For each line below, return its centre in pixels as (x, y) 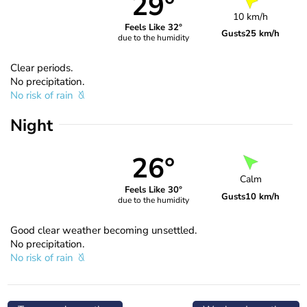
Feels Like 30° (153, 190)
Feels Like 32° (153, 28)
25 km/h (263, 33)
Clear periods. (41, 67)
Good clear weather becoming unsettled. (103, 230)
